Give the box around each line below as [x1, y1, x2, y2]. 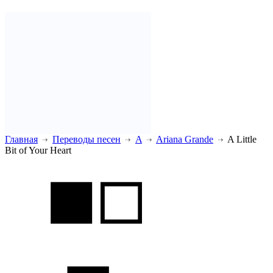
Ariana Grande [156, 133, 213, 144]
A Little [225, 133, 257, 144]
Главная [5, 133, 38, 144]
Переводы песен [52, 133, 121, 144]
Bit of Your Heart [5, 145, 71, 156]
